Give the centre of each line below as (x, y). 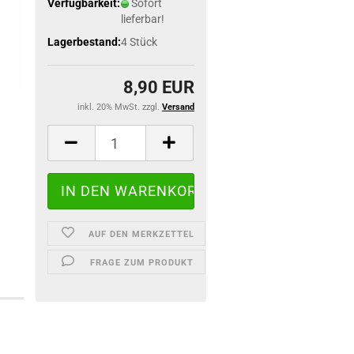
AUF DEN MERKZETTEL (142, 234)
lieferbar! (142, 19)
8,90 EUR (158, 87)
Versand (178, 107)
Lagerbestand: (85, 41)
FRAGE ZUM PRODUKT (141, 263)
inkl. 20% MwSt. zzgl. (119, 107)
